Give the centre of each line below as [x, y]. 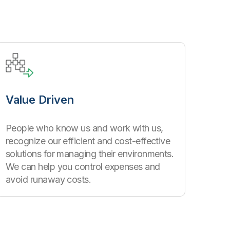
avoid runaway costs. [49, 179]
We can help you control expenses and [83, 167]
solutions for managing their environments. [90, 154]
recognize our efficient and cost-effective [88, 141]
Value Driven [40, 100]
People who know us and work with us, [84, 128]
